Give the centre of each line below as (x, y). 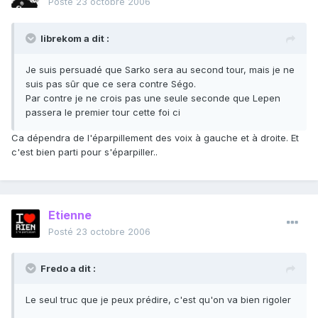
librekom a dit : (75, 39)
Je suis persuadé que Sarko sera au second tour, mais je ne (160, 70)
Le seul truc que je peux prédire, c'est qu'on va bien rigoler (158, 300)
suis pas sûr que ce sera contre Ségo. (111, 84)
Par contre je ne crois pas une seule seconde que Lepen (153, 98)
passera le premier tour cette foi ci (103, 113)
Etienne (70, 215)
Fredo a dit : (68, 269)
